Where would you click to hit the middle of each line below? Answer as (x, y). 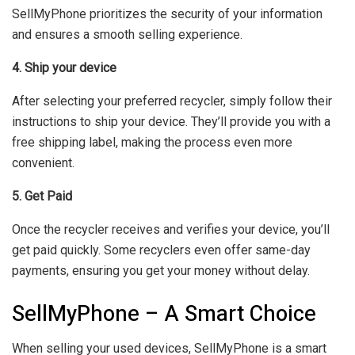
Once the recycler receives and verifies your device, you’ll (171, 230)
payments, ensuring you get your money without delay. (161, 271)
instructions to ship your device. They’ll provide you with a (171, 122)
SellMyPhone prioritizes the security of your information (167, 14)
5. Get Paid (42, 197)
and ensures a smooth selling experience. (127, 35)
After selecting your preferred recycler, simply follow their (172, 101)
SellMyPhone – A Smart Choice (164, 313)
